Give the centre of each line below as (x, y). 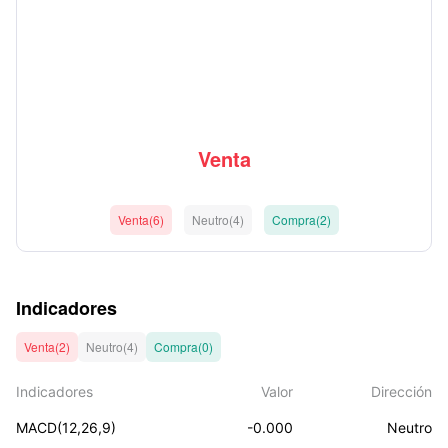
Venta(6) (140, 219)
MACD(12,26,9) (66, 427)
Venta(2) (47, 346)
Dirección (402, 391)
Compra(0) (183, 346)
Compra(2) (301, 219)
